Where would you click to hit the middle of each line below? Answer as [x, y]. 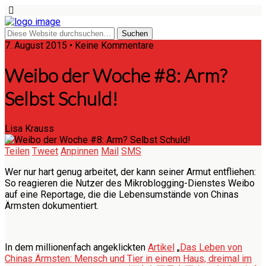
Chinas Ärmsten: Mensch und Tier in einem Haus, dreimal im [128, 258]
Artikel [161, 247]
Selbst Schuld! [61, 99]
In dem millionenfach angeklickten [76, 247]
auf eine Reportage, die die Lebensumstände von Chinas [122, 194]
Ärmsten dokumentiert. [52, 205]
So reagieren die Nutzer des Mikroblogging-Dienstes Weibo [130, 183]
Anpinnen [80, 151]
